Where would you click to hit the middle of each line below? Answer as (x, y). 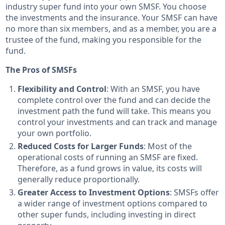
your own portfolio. (55, 133)
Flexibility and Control (62, 89)
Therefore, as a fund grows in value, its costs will (110, 168)
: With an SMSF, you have (153, 89)
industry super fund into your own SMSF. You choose (106, 7)
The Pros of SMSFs (41, 70)
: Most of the (168, 146)
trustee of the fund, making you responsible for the (104, 40)
